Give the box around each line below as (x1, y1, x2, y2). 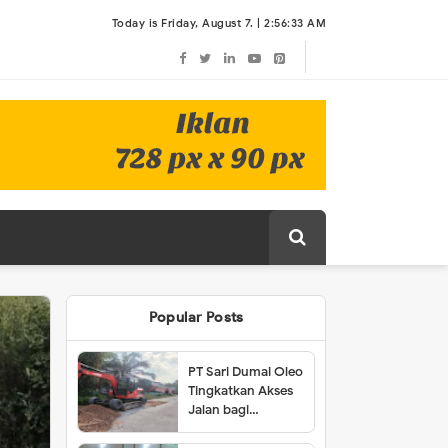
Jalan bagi (188, 401, 250, 418)
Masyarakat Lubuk (188, 420, 300, 437)
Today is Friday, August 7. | (111, 16, 264, 30)
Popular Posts (148, 309, 244, 326)
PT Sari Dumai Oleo (188, 363, 304, 380)
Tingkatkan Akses (188, 382, 294, 399)
